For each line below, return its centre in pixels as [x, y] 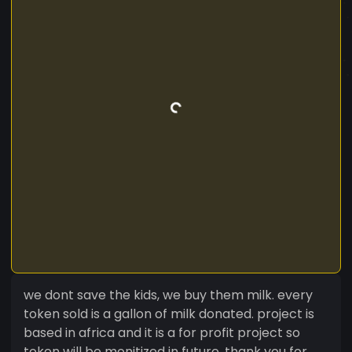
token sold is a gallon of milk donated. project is [169, 313]
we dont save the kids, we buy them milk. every [168, 295]
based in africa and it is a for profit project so [162, 332]
